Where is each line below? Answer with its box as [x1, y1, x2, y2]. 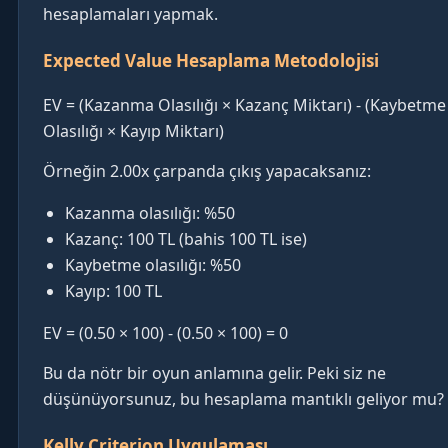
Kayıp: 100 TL [65, 279, 162, 302]
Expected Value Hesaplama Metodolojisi [43, 48, 379, 72]
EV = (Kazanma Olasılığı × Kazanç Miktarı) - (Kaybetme [43, 93, 446, 116]
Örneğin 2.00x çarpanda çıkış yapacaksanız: [43, 159, 371, 182]
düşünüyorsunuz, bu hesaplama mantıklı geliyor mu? [43, 387, 444, 410]
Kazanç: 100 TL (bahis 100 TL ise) [65, 227, 307, 250]
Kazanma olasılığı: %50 [65, 201, 235, 224]
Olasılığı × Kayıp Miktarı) [43, 119, 224, 142]
